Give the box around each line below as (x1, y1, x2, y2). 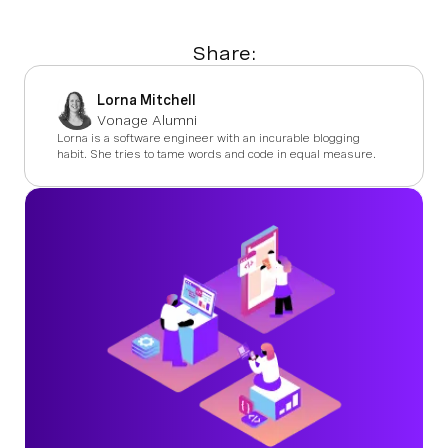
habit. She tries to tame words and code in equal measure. (57, 147, 376, 162)
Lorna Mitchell (97, 92, 196, 109)
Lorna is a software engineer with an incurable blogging (57, 131, 360, 146)
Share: (192, 42, 256, 66)
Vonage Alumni (97, 112, 197, 129)
